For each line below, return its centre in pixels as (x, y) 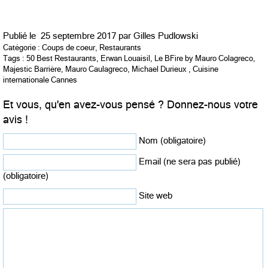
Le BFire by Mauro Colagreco (204, 58)
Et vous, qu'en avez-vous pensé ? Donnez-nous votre (130, 104)
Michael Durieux (159, 69)
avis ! (16, 119)
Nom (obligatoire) (172, 140)
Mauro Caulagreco (96, 69)
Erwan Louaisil (125, 58)
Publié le (22, 36)
